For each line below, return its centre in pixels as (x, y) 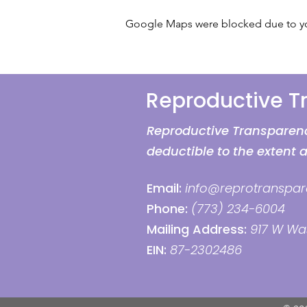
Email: (164, 188)
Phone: (167, 209)
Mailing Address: (197, 229)
